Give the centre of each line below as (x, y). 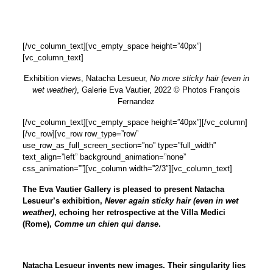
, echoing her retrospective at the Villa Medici (140, 213)
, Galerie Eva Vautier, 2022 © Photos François (159, 90)
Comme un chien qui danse (106, 224)
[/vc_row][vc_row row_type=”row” (80, 134)
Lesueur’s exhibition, (62, 201)
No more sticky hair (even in (199, 79)
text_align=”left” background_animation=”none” (104, 157)
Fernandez (136, 102)
